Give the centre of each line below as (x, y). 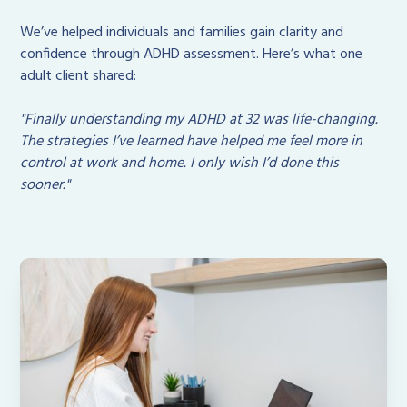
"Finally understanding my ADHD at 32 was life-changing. (199, 120)
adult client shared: (79, 77)
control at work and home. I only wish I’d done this (180, 164)
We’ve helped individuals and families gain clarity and (182, 33)
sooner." (45, 186)
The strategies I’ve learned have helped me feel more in (192, 142)
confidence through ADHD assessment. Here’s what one (192, 55)
